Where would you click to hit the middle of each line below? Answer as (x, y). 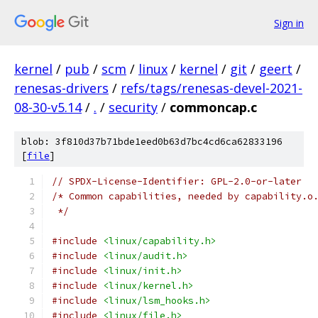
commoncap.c (213, 107)
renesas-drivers (61, 88)
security (133, 107)
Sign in (289, 23)
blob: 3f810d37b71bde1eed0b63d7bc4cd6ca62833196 (152, 142)
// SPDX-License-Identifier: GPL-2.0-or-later (177, 181)
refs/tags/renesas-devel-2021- (212, 88)
